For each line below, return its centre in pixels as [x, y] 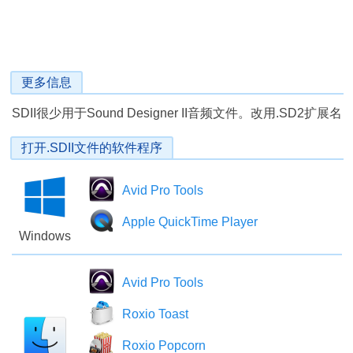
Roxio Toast [155, 314]
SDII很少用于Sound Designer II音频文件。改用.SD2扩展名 [177, 113]
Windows [45, 236]
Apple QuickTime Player [190, 222]
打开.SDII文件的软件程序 [92, 148]
